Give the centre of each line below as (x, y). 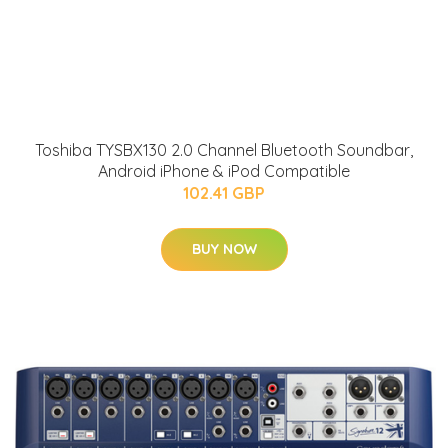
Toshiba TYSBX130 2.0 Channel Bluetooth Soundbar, (224, 149)
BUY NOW (224, 248)
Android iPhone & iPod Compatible (224, 170)
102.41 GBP (224, 192)
